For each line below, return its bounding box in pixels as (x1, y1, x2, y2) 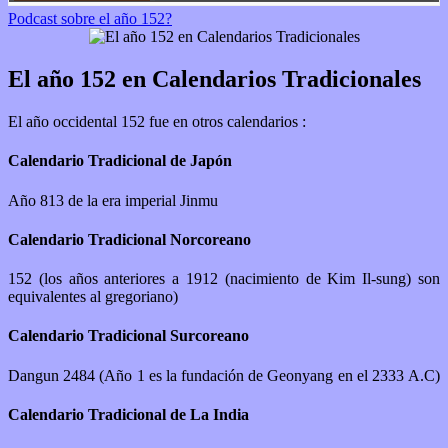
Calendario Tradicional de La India (8, 405, 249, 423)
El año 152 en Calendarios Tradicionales (8, 66, 421, 93)
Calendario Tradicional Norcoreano (8, 230, 251, 248)
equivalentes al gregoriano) (8, 288, 178, 306)
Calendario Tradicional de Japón (8, 152, 232, 170)
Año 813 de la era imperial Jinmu (8, 191, 222, 209)
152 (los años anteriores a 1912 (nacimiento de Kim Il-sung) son (8, 270, 440, 288)
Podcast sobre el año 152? (8, 10, 172, 28)
